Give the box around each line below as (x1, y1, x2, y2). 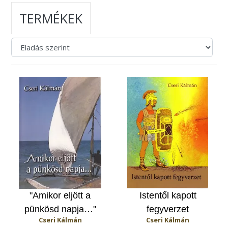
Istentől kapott (139, 190, 196, 201)
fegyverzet (147, 204, 189, 214)
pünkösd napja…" (24, 204, 96, 214)
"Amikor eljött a (30, 190, 91, 201)
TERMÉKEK (19, 9, 83, 27)
